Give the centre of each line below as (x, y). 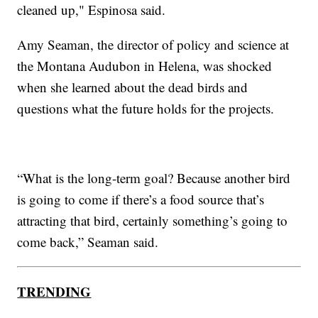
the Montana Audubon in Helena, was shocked (145, 65)
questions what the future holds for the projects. (146, 108)
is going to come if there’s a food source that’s (141, 199)
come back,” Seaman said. (88, 241)
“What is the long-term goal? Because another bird (154, 177)
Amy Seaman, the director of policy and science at (153, 44)
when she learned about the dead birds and (133, 87)
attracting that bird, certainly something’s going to (153, 220)
